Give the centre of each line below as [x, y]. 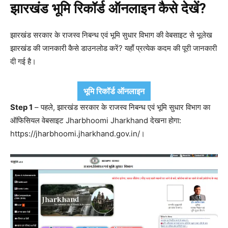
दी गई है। [23, 61]
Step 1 [21, 107]
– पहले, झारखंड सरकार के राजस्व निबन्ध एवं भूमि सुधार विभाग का [121, 107]
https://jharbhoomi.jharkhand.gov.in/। [78, 134]
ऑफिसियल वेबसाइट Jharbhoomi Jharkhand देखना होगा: [96, 120]
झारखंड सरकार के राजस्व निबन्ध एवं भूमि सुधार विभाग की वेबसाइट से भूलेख [111, 35]
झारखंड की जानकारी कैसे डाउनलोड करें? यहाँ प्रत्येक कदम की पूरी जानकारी [113, 48]
